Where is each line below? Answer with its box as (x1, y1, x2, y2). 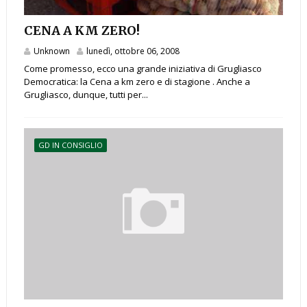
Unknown (33, 45, 70, 58)
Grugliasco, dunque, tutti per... (23, 88, 148, 101)
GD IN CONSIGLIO (38, 140, 103, 151)
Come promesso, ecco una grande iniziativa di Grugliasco (23, 62, 262, 75)
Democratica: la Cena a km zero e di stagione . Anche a (23, 75, 250, 88)
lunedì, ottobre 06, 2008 (86, 45, 180, 58)
